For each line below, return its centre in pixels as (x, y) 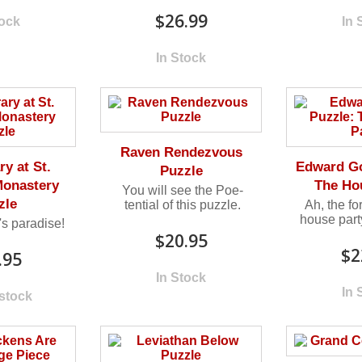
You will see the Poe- (182, 190)
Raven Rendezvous (181, 152)
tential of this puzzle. (182, 204)
